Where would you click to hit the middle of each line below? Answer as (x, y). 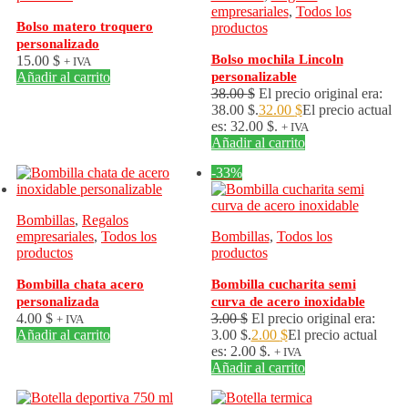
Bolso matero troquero (85, 26)
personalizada (58, 301)
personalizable (254, 76)
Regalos (105, 220)
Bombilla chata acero (80, 284)
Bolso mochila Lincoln (277, 59)
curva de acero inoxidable (288, 301)
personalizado (58, 44)
